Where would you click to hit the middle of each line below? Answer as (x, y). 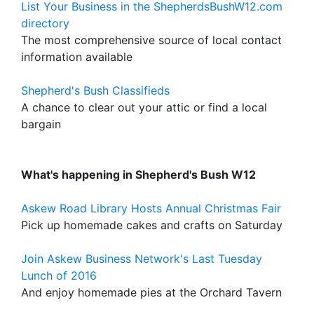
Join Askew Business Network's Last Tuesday (142, 259)
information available (77, 57)
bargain (41, 124)
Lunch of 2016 (59, 275)
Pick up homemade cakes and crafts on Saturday (152, 225)
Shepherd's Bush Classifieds (95, 90)
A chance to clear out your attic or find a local (144, 107)
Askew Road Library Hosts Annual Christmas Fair (151, 208)
